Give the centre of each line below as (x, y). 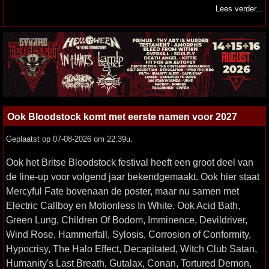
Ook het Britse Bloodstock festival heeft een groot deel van (130, 162)
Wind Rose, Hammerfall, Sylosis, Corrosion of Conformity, (128, 234)
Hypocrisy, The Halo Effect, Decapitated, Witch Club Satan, (131, 249)
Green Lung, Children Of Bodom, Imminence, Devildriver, (127, 220)
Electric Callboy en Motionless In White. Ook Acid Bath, (123, 206)
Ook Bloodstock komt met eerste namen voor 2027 (122, 117)
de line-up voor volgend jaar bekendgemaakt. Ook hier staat (133, 177)
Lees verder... (239, 9)
